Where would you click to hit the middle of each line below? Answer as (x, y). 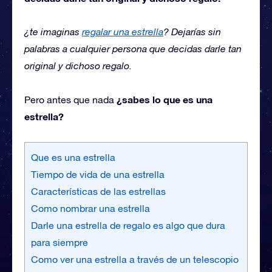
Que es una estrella (73, 157)
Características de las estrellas (98, 191)
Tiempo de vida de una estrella (98, 174)
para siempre (59, 242)
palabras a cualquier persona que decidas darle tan (133, 49)
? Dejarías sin (192, 32)
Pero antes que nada (70, 100)
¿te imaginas (53, 32)
